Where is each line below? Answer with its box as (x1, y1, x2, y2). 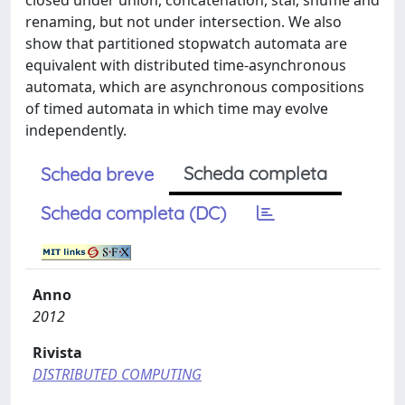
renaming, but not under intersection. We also (25, 12, 342, 32)
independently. (25, 120, 127, 140)
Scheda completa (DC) (41, 202, 226, 224)
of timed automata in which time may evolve (25, 99, 328, 118)
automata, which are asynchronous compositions (25, 77, 364, 97)
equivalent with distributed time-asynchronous (25, 55, 346, 75)
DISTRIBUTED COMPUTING (33, 364, 202, 384)
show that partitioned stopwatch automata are (25, 33, 347, 53)
